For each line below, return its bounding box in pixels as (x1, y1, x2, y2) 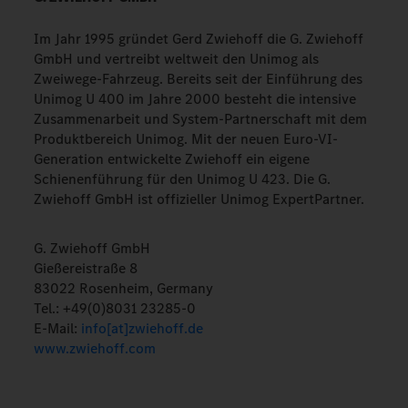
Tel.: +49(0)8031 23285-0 (33, 298, 196, 318)
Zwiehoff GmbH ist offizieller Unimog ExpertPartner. (33, 189, 364, 209)
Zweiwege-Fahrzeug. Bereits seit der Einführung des (33, 68, 362, 88)
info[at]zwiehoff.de (80, 318, 203, 338)
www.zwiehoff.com (33, 338, 156, 358)
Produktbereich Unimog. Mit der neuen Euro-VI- (33, 128, 338, 148)
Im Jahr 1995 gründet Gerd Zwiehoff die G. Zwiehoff (33, 28, 363, 48)
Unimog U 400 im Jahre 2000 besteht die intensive (33, 88, 356, 108)
